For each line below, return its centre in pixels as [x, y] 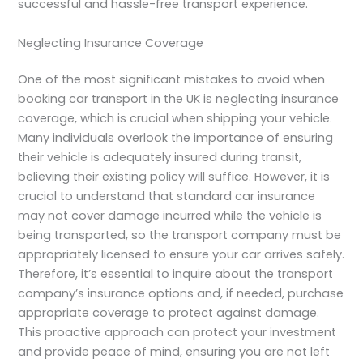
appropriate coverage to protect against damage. [169, 313]
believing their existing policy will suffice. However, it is [174, 177]
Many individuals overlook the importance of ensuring [176, 138]
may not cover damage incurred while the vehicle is [170, 216]
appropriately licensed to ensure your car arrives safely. [181, 255]
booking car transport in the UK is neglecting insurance [179, 99]
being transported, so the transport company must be [180, 235]
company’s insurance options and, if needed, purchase [181, 294]
